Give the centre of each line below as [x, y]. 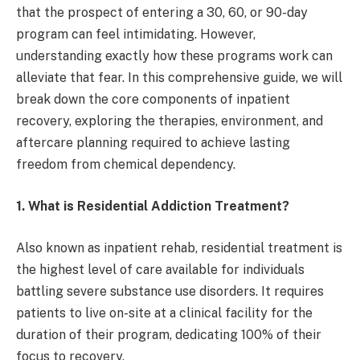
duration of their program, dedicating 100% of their [169, 334]
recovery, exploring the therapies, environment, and [170, 121]
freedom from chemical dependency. [126, 165]
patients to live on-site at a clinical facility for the [164, 313]
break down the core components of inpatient [153, 100]
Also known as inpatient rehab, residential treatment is [179, 247]
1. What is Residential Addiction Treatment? [153, 207]
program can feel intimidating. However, [136, 35]
